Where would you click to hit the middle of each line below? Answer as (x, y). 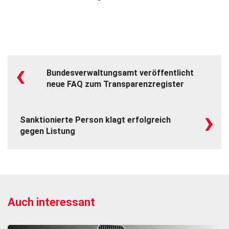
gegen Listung (48, 131)
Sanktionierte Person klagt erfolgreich (95, 120)
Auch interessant (51, 202)
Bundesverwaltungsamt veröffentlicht (120, 73)
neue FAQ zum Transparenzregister (115, 84)
